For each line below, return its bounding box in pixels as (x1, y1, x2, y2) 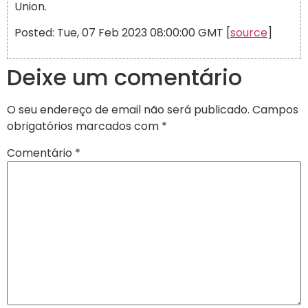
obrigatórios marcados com (7, 118, 162, 134)
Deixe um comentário (7, 61, 242, 93)
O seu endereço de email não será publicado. (7, 101, 250, 118)
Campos (252, 101, 298, 118)
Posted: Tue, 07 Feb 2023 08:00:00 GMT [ (14, 25, 230, 41)
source (230, 25, 267, 41)
